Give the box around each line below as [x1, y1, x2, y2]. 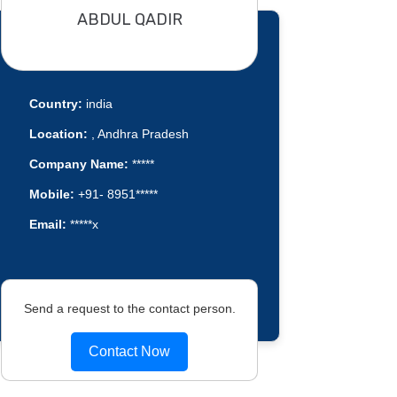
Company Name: [28, 157, 128, 172]
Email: [28, 217, 66, 232]
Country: [28, 97, 82, 112]
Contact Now [89, 343, 170, 359]
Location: [28, 127, 88, 142]
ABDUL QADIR [76, 9, 183, 29]
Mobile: [28, 187, 74, 202]
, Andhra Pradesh [87, 127, 189, 142]
